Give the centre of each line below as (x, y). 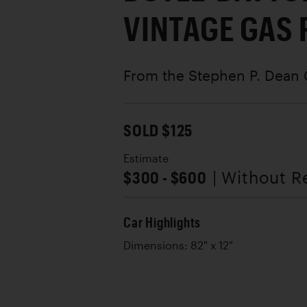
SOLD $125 (158, 130)
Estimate (146, 158)
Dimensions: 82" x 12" (178, 245)
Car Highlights (162, 222)
